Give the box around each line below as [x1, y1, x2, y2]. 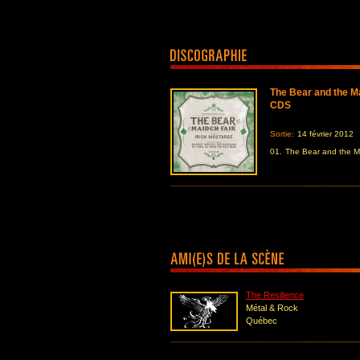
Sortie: [270, 129, 294, 138]
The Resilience [246, 290, 304, 300]
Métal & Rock [246, 303, 298, 313]
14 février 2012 [297, 129, 354, 138]
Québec [246, 316, 277, 325]
